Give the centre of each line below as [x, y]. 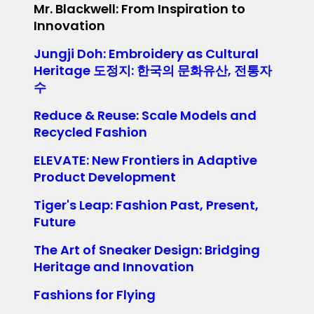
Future [55, 221]
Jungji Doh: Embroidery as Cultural [146, 53]
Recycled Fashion [90, 132]
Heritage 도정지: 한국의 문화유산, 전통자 [153, 70]
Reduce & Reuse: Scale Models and [145, 115]
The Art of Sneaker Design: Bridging [147, 250]
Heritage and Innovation [114, 266]
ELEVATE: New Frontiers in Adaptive [145, 160]
